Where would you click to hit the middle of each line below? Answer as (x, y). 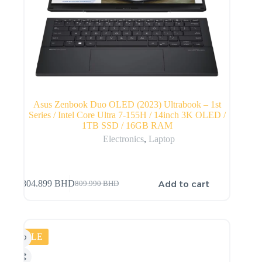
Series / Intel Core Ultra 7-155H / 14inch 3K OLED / (127, 115)
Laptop (161, 139)
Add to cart (184, 184)
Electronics (123, 139)
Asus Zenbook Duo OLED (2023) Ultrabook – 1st (127, 104)
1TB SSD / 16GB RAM (127, 125)
